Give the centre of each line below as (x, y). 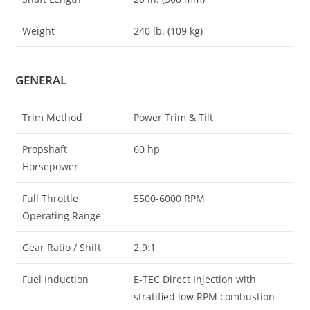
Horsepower (51, 167)
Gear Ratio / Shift (62, 248)
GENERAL (41, 80)
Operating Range (62, 216)
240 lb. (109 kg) (168, 30)
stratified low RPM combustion (204, 297)
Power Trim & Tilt (174, 118)
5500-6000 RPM (170, 199)
